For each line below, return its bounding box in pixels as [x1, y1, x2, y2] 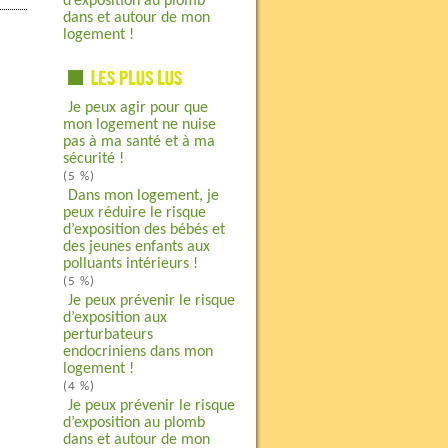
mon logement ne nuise [62, 117, 216, 133]
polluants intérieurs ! [62, 256, 198, 272]
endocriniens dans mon [62, 344, 213, 360]
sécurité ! [62, 151, 124, 167]
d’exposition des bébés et [62, 222, 225, 238]
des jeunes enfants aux [62, 239, 210, 255]
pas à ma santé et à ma [62, 134, 215, 150]
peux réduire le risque [62, 205, 206, 221]
